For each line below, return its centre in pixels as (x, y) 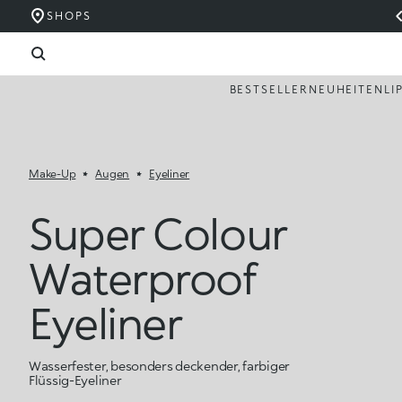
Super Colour (157, 232)
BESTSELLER (269, 89)
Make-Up (52, 174)
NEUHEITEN (346, 89)
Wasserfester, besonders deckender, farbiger (159, 366)
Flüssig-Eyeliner (75, 380)
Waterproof (143, 277)
